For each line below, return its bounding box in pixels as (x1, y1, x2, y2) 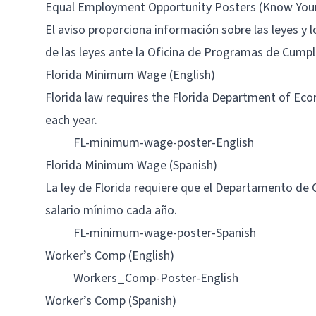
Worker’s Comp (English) (45, 247, 174, 265)
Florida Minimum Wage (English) (45, 66, 215, 84)
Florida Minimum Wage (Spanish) (45, 157, 217, 174)
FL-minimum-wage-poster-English (73, 134, 254, 152)
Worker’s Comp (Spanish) (45, 292, 176, 310)
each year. (45, 111, 97, 129)
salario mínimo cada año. (45, 202, 177, 219)
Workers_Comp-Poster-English (73, 269, 238, 287)
